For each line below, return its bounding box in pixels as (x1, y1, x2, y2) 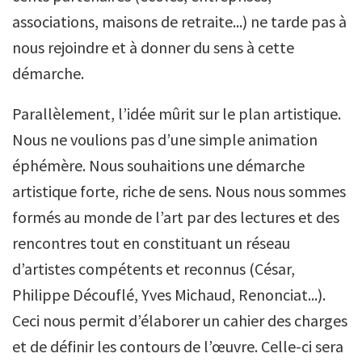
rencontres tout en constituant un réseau (12, 233, 290, 254)
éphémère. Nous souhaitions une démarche (12, 155, 305, 176)
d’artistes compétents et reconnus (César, (12, 259, 295, 280)
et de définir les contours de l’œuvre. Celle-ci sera (12, 336, 343, 357)
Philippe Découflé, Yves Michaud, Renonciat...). (12, 284, 326, 305)
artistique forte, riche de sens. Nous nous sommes (12, 181, 346, 202)
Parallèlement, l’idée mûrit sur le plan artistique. (12, 103, 341, 124)
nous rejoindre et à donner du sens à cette (12, 37, 294, 58)
